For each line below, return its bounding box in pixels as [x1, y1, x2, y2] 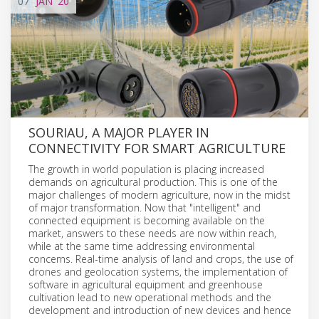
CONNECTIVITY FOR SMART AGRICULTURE [28, 139, 286, 157]
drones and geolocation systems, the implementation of [28, 264, 288, 278]
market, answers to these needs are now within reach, [28, 226, 276, 240]
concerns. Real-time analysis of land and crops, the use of [28, 251, 293, 266]
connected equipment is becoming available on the [28, 213, 265, 227]
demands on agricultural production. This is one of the [28, 174, 278, 189]
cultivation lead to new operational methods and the [28, 290, 271, 304]
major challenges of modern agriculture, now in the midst [28, 187, 291, 202]
